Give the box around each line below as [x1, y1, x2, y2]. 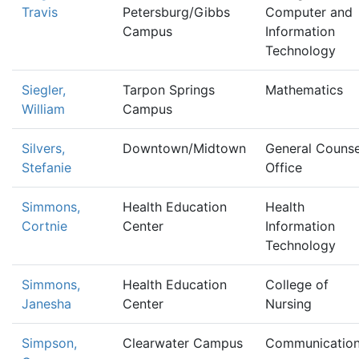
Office [265, 159, 302, 175]
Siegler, [22, 82, 66, 98]
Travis [22, 4, 58, 20]
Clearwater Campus [123, 335, 243, 351]
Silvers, [22, 140, 65, 156]
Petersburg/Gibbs [123, 4, 230, 20]
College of [265, 276, 329, 292]
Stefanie [22, 159, 71, 175]
